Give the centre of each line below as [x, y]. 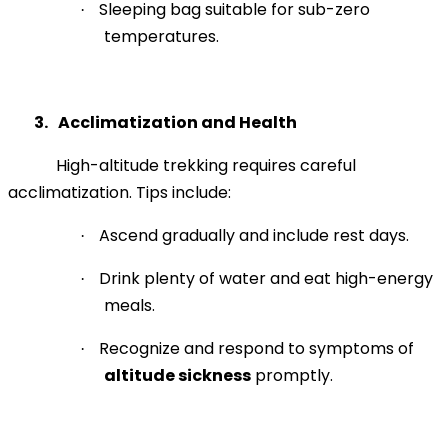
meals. [129, 305]
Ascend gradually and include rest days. [254, 235]
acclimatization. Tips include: [119, 192]
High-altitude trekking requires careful [206, 165]
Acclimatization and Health [177, 122]
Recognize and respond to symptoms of [256, 348]
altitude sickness [177, 375]
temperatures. [161, 36]
